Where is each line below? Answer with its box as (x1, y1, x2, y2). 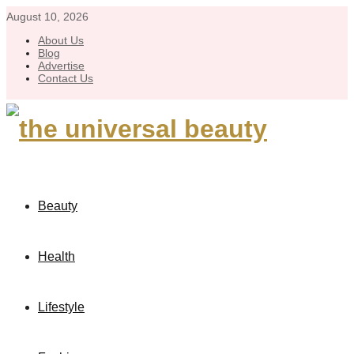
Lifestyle (38, 300, 85, 314)
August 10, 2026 (6, 10, 88, 23)
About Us (38, 34, 84, 47)
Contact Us (38, 72, 93, 85)
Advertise (38, 59, 85, 72)
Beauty (38, 199, 77, 213)
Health (38, 250, 75, 263)
